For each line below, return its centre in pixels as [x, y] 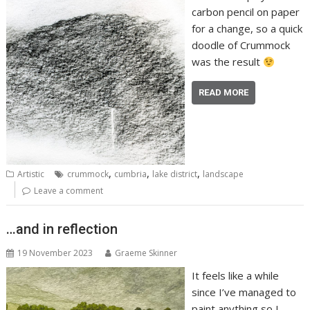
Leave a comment [69, 191]
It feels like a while [235, 275]
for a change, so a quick [247, 28]
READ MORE [223, 92]
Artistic [31, 174]
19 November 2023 [55, 253]
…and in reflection [62, 229]
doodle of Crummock [240, 45]
